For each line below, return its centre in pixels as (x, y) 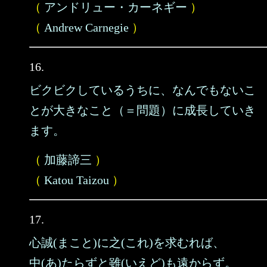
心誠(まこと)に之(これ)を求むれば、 (127, 243)
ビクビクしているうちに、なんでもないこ (142, 90)
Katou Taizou (77, 180)
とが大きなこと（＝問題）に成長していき (142, 110)
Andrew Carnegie (86, 27)
